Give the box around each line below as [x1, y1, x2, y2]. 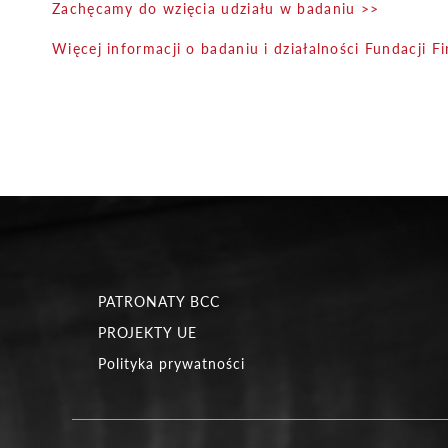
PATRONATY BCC [98, 293, 220, 311]
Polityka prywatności [98, 355, 245, 373]
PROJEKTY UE [98, 324, 197, 342]
